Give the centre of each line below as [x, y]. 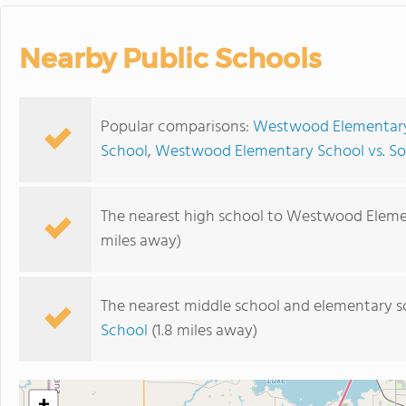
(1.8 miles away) [203, 331]
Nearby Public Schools [170, 58]
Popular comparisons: [177, 127]
